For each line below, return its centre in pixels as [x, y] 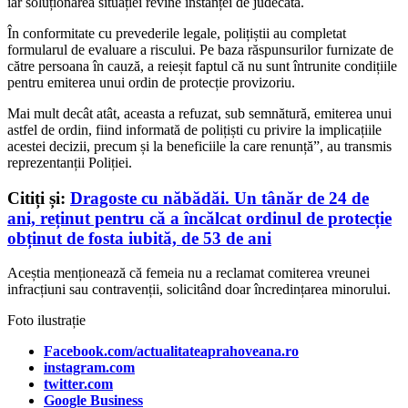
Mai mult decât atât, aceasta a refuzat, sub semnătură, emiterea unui [199, 113]
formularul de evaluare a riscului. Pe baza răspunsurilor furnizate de [200, 49]
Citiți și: [39, 198]
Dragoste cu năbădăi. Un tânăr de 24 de [219, 198]
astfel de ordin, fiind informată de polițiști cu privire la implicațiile [194, 129]
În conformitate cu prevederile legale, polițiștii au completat [177, 33]
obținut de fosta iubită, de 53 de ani [139, 238]
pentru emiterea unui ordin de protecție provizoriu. [151, 82]
